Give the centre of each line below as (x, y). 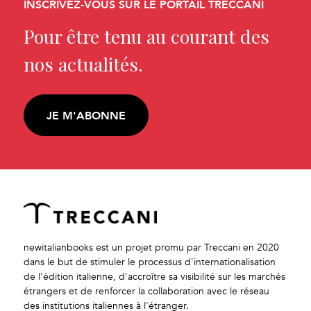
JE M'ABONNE (86, 115)
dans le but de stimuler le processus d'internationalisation (150, 262)
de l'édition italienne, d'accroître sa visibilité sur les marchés (155, 277)
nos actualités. (84, 64)
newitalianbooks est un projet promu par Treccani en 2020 (152, 248)
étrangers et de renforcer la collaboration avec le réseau (147, 292)
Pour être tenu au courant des (147, 36)
